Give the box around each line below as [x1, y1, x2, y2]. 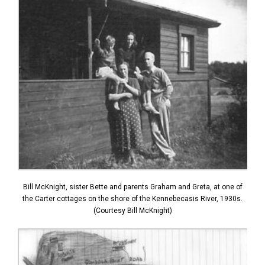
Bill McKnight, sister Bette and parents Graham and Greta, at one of [22, 183, 243, 192]
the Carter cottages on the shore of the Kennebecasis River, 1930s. [22, 195, 243, 203]
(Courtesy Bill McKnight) [93, 206, 172, 215]
